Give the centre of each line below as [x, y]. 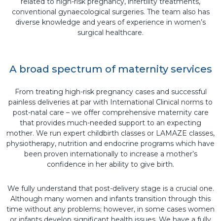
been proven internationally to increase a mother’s [110, 154]
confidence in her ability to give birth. [110, 164]
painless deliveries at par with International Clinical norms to [110, 102]
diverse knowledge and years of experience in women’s [110, 22]
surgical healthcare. [110, 33]
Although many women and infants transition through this [110, 199]
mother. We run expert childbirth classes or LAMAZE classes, [110, 133]
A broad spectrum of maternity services [110, 69]
